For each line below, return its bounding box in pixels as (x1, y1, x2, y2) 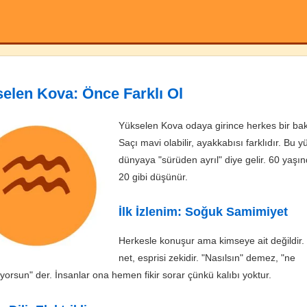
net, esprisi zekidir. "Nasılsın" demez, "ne (119, 251, 295, 263)
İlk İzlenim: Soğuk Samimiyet (119, 204, 288, 219)
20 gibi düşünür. (119, 171, 188, 182)
